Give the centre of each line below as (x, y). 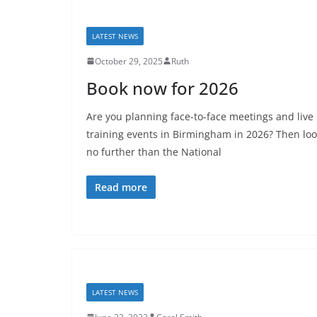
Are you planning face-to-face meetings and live (200, 116)
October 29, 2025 (129, 61)
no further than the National (154, 151)
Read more (121, 187)
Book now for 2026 (162, 88)
